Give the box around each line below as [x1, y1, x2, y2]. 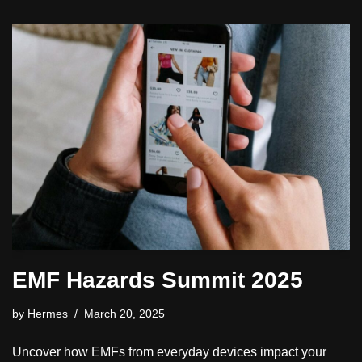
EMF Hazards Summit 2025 [12, 267, 303, 293]
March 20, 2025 [84, 306, 165, 320]
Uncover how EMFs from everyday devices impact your [12, 344, 326, 359]
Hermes [27, 306, 68, 320]
